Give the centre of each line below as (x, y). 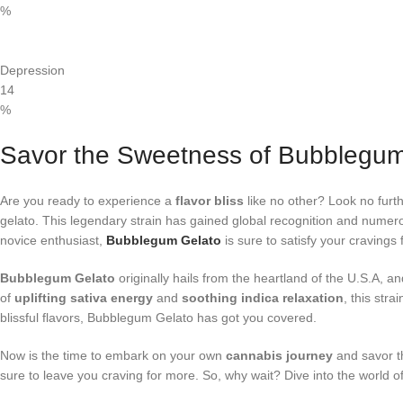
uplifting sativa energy (84, 297)
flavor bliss (210, 200)
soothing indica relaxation (263, 297)
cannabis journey (279, 355)
